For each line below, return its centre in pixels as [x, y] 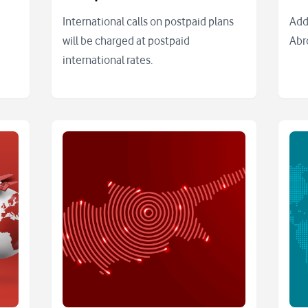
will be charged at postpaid [126, 41]
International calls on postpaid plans [148, 22]
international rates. [107, 60]
